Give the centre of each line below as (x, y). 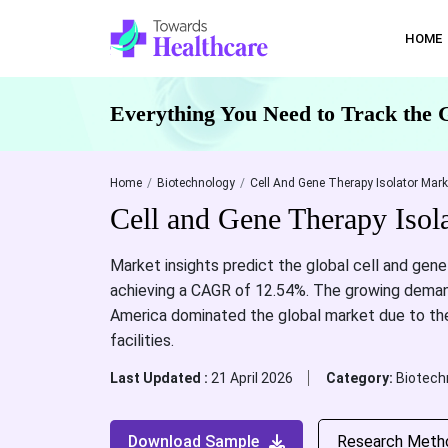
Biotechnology (195, 183)
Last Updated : (160, 378)
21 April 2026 (251, 378)
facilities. (141, 340)
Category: (360, 378)
